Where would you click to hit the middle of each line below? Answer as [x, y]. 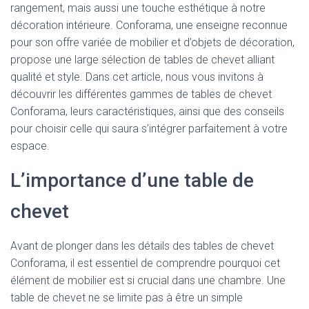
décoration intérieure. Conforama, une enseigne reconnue [149, 25]
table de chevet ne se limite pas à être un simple [127, 298]
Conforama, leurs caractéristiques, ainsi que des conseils [147, 111]
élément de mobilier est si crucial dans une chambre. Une [148, 280]
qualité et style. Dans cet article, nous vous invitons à [137, 77]
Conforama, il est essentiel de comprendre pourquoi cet [145, 263]
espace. [30, 146]
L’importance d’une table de [132, 180]
